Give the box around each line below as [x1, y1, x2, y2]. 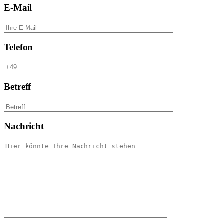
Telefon [4, 42, 33, 53]
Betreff [4, 81, 31, 92]
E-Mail [4, 2, 32, 13]
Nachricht [4, 121, 44, 132]
